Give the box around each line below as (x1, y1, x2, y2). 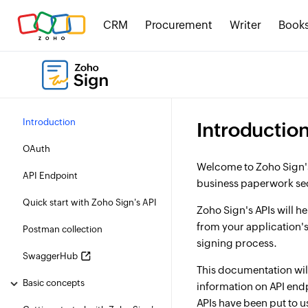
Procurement (145, 19, 212, 32)
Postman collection (23, 224, 102, 234)
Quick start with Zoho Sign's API (23, 197, 157, 208)
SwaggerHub (23, 251, 78, 261)
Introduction (23, 117, 76, 127)
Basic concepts (23, 278, 85, 288)
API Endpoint (23, 170, 78, 181)
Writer (230, 19, 261, 32)
